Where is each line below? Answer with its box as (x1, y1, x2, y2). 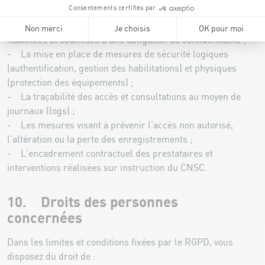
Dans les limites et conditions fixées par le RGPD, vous (7, 237, 233, 248)
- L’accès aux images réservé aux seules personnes (7, 21, 228, 31)
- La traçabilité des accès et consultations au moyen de (7, 92, 241, 102)
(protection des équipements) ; (7, 77, 134, 88)
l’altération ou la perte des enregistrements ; (7, 134, 193, 145)
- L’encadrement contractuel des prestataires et (7, 148, 213, 159)
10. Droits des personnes (7, 195, 178, 210)
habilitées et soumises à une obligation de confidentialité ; (7, 35, 246, 46)
